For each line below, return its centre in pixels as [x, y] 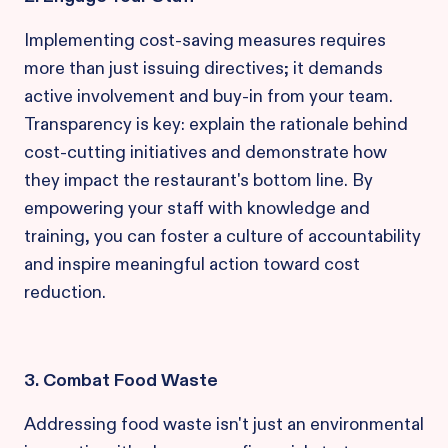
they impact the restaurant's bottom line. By [198, 180]
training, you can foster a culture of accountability [222, 236]
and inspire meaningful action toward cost [192, 264]
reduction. [65, 292]
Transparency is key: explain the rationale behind [216, 124]
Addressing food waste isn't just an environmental [224, 424]
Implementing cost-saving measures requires [205, 40]
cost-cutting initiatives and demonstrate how [205, 152]
